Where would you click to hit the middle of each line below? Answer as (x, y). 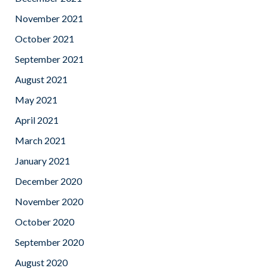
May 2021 (36, 100)
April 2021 (37, 120)
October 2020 (45, 222)
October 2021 (45, 39)
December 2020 (48, 181)
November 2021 (49, 19)
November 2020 (49, 202)
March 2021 (40, 141)
